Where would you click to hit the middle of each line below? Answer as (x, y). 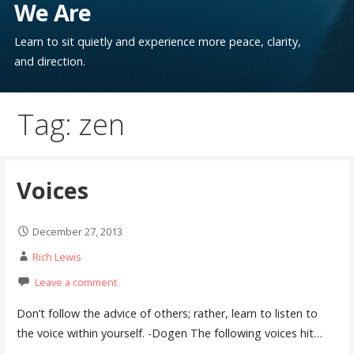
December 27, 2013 (77, 232)
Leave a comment (75, 282)
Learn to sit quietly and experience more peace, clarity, (158, 41)
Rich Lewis (56, 257)
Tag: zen (72, 125)
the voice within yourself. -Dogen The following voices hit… (169, 333)
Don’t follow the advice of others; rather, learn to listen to (167, 313)
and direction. (50, 61)
